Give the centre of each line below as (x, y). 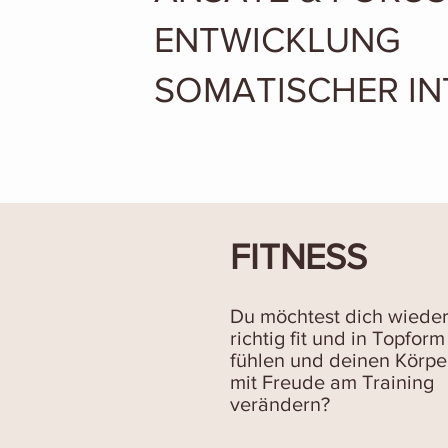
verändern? (280, 404)
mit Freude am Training (332, 382)
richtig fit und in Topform (337, 338)
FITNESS (298, 256)
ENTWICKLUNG (277, 39)
